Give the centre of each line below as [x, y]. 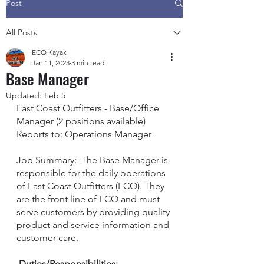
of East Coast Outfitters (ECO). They [92, 186]
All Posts [22, 32]
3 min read [88, 63]
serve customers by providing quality [94, 212]
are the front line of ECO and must [89, 199]
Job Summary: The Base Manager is [93, 160]
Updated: [25, 95]
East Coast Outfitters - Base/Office [89, 108]
